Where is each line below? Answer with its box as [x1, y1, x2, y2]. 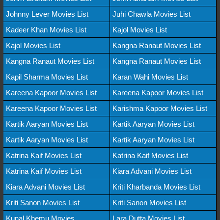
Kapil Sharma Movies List [6, 72, 88, 81]
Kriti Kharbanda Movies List [112, 182, 200, 191]
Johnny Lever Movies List [6, 9, 88, 18]
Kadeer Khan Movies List [6, 25, 86, 34]
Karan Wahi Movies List [112, 72, 188, 81]
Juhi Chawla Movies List [112, 9, 191, 18]
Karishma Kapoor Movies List [112, 104, 207, 112]
